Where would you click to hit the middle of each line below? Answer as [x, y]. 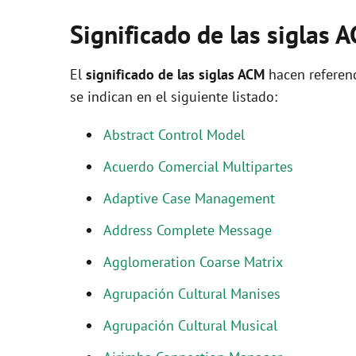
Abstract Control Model [174, 135]
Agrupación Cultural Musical [190, 325]
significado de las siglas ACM [175, 74]
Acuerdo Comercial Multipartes [198, 166]
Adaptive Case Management [189, 198]
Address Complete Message [188, 230]
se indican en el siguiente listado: [174, 97]
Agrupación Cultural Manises [192, 294]
